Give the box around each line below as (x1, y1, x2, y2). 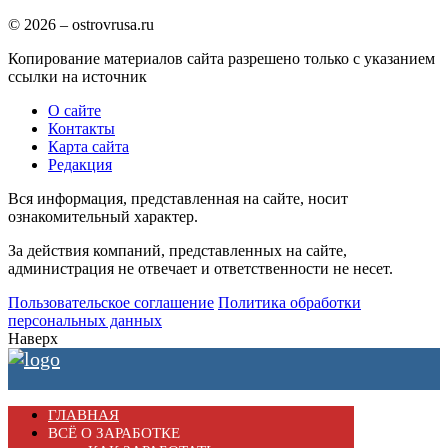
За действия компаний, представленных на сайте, (8, 241, 347, 259)
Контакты (48, 119, 115, 137)
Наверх (8, 329, 58, 347)
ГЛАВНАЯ (48, 406, 119, 423)
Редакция (48, 155, 112, 173)
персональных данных (8, 311, 162, 329)
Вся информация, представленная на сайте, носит (8, 189, 348, 207)
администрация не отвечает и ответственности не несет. (8, 259, 393, 277)
